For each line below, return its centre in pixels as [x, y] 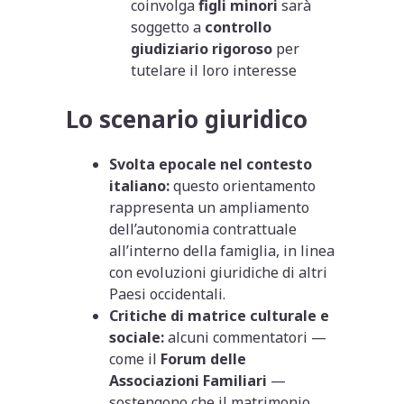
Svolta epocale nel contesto [211, 164]
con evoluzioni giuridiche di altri [219, 272]
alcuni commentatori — [246, 337]
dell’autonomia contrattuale [203, 229]
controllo [239, 27]
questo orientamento [243, 185]
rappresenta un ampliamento [210, 207]
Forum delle [204, 358]
